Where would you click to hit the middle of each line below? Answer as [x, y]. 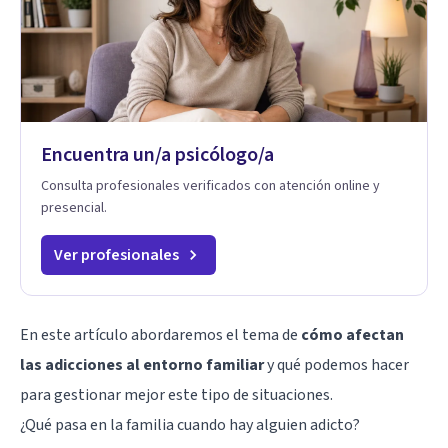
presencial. [74, 207]
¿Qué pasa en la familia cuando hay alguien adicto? [190, 424]
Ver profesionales [116, 254]
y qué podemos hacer [336, 364]
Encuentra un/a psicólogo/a [157, 154]
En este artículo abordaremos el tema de [160, 334]
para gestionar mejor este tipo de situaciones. [176, 394]
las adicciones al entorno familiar [142, 364]
